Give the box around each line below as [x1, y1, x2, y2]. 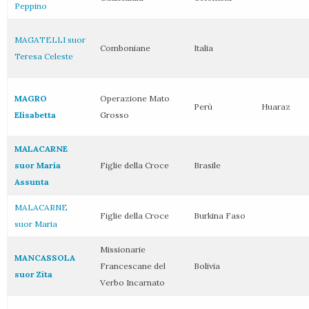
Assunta [14, 177, 49, 187]
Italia [194, 43, 213, 53]
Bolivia [194, 261, 220, 271]
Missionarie [100, 244, 146, 255]
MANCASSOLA [14, 252, 75, 263]
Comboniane [100, 43, 150, 53]
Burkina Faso [194, 210, 246, 221]
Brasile [194, 160, 221, 170]
